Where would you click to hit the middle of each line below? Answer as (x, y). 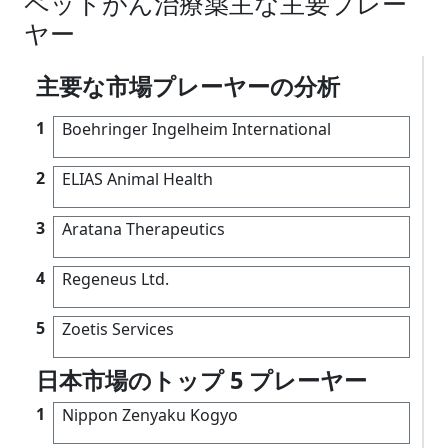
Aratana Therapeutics (143, 228)
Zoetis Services (118, 328)
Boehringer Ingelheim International (196, 128)
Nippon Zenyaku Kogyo (150, 414)
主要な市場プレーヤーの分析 (188, 85)
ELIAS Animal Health (137, 178)
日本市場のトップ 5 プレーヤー (201, 379)
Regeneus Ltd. (115, 278)
